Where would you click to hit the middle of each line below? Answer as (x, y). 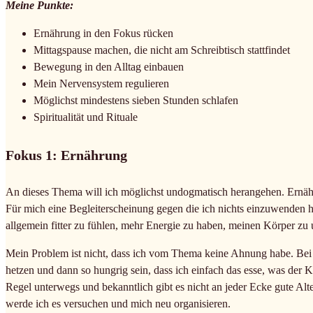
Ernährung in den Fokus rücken (103, 33)
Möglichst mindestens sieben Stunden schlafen (136, 100)
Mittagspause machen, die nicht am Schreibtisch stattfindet (162, 50)
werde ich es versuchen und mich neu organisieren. (118, 304)
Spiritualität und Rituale (86, 117)
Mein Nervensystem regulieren (101, 83)
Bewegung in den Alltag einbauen (109, 66)
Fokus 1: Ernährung (66, 155)
